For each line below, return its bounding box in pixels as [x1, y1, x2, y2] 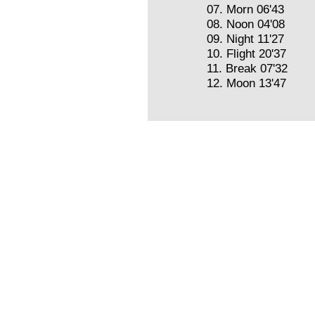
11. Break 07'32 [207, 61, 288, 75]
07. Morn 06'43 [207, 2, 284, 16]
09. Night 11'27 [207, 32, 284, 46]
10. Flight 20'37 [207, 46, 286, 60]
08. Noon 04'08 [207, 17, 285, 31]
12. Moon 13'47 [207, 76, 286, 90]
